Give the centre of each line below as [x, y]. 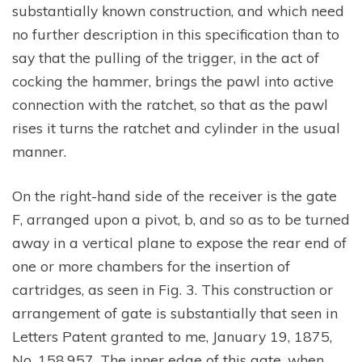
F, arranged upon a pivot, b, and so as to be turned [181, 219]
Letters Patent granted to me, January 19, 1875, [172, 337]
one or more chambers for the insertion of [151, 266]
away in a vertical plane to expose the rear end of [179, 243]
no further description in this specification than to [176, 34]
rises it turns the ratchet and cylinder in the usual [176, 127]
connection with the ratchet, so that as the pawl [170, 104]
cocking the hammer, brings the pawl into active [173, 80]
